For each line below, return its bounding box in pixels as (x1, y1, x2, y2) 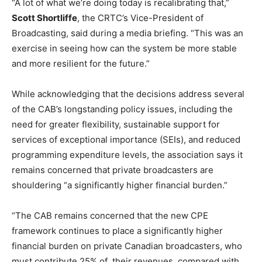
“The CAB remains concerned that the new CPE (12, 210, 208, 222)
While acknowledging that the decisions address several (12, 88, 244, 100)
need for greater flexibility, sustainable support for (12, 119, 220, 130)
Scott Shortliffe (12, 12, 77, 24)
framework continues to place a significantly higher (12, 225, 223, 237)
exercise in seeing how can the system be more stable (12, 43, 237, 54)
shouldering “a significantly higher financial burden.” (12, 180, 227, 191)
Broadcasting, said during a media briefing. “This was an (12, 27, 243, 39)
